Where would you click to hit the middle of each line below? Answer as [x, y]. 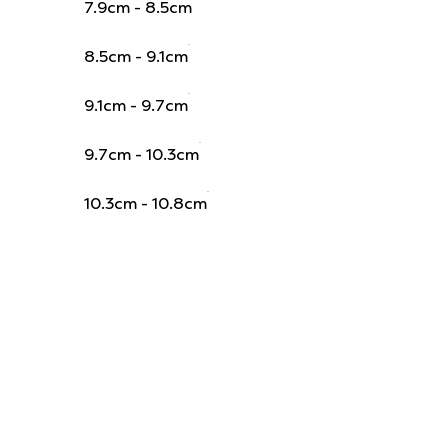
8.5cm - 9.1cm [135, 57]
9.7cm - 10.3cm [141, 155]
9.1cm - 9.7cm [135, 106]
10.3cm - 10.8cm [145, 204]
